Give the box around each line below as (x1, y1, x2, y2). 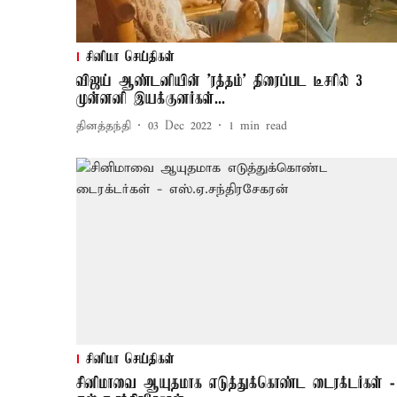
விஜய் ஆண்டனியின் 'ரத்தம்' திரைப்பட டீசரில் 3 (76, 73, 362, 91)
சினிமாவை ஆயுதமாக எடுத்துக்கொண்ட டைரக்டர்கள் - (76, 375, 394, 393)
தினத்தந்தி (76, 118, 131, 134)
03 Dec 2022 (148, 118, 212, 134)
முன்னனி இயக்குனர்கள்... (76, 90, 225, 109)
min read (240, 118, 287, 134)
